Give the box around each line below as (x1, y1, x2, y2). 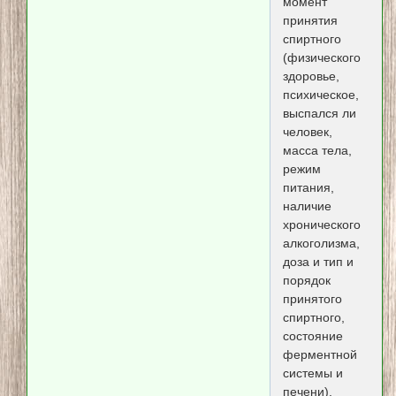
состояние (282, 329, 343, 344)
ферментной (282, 347, 357, 362)
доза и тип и (282, 255, 354, 270)
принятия (282, 13, 338, 28)
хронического (282, 217, 361, 232)
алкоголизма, (282, 236, 360, 251)
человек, (282, 125, 332, 140)
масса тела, (282, 143, 352, 158)
